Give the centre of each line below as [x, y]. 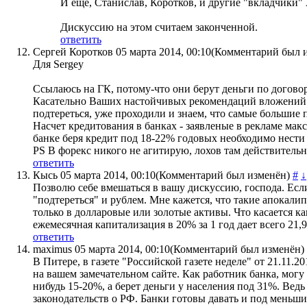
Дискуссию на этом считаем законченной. [159, 27]
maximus [52, 249]
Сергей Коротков [73, 52]
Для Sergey [58, 64]
